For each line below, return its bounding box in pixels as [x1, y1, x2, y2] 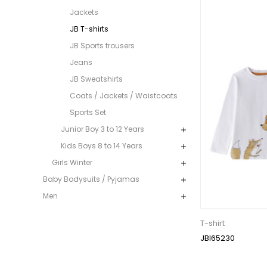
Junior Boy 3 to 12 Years [61, 123, 144, 134]
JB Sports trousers [70, 40, 135, 51]
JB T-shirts [70, 23, 108, 34]
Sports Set [70, 107, 106, 117]
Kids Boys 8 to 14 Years [61, 140, 142, 151]
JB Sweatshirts [70, 73, 123, 84]
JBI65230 [200, 232, 235, 244]
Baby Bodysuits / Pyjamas [43, 173, 139, 184]
